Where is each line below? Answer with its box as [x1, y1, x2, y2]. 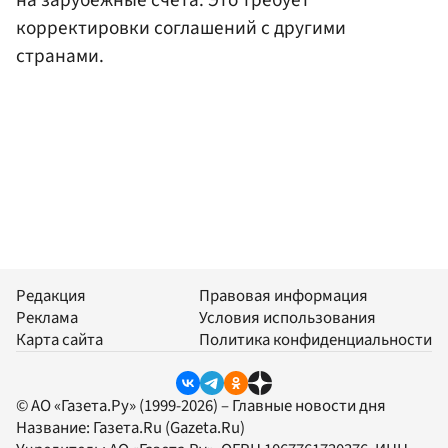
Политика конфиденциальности [199, 327, 432, 352]
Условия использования [199, 305, 376, 330]
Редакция [16, 283, 86, 308]
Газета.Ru [93, 415, 162, 440]
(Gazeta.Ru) [162, 415, 245, 440]
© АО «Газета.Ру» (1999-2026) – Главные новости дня [16, 393, 386, 418]
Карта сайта [16, 327, 103, 352]
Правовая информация [199, 283, 368, 308]
